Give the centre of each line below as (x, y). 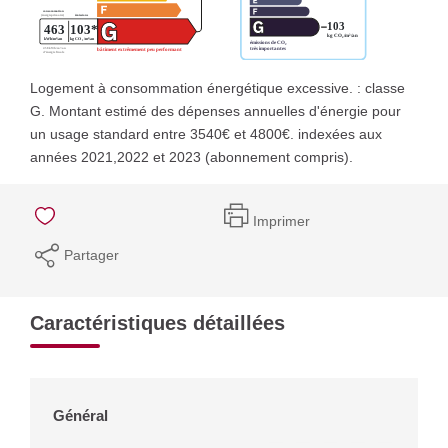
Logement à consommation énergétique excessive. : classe (217, 87)
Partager (91, 254)
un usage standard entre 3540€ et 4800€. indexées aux (206, 133)
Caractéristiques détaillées (157, 322)
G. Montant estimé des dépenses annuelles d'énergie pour (215, 110)
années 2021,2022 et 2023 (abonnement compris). (191, 156)
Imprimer (281, 221)
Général (80, 415)
